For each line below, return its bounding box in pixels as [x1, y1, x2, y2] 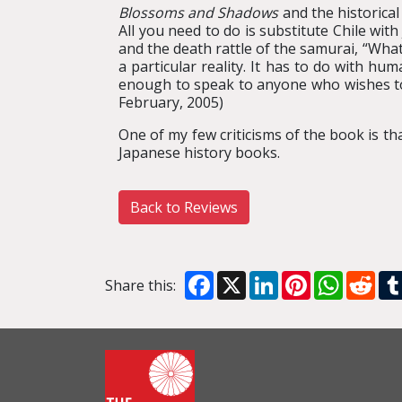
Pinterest [310, 268, 372, 288]
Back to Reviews [130, 197, 238, 217]
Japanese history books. [118, 143, 280, 162]
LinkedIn [278, 268, 336, 288]
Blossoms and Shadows [118, 3, 279, 22]
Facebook [214, 268, 278, 288]
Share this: [105, 275, 176, 295]
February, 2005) [118, 92, 223, 112]
